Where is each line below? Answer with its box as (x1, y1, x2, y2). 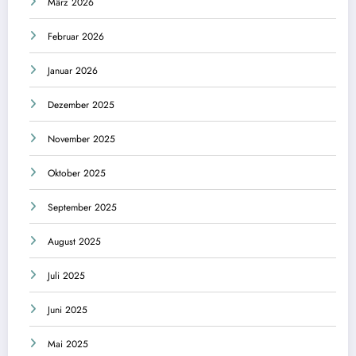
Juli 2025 (48, 269, 85, 284)
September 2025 (48, 200, 117, 215)
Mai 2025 (48, 337, 88, 352)
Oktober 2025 (48, 166, 106, 181)
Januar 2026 (48, 64, 98, 79)
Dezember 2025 (48, 98, 114, 113)
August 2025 (48, 234, 101, 250)
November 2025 (48, 132, 115, 147)
